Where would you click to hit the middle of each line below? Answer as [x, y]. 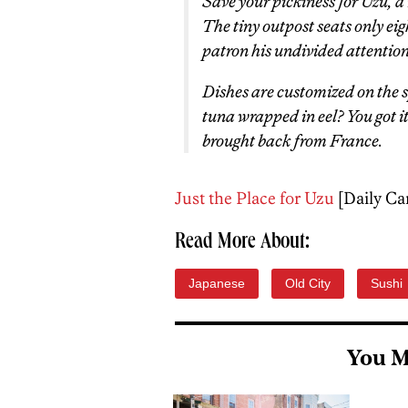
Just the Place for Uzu [255, 198]
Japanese [217, 283]
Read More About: [242, 243]
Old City [308, 283]
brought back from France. [292, 141]
